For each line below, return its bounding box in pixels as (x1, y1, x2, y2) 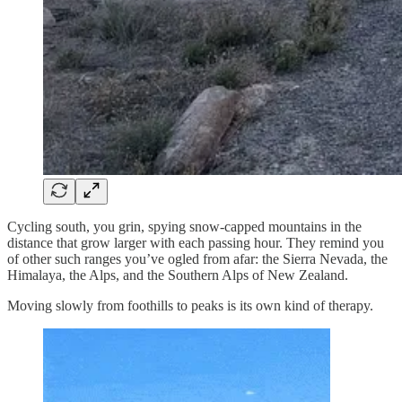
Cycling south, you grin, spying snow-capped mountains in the (7, 218, 362, 234)
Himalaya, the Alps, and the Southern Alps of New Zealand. (7, 267, 348, 283)
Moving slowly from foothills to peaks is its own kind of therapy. (7, 297, 373, 313)
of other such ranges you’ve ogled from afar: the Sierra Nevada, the (7, 250, 388, 267)
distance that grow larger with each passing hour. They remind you (7, 234, 384, 250)
